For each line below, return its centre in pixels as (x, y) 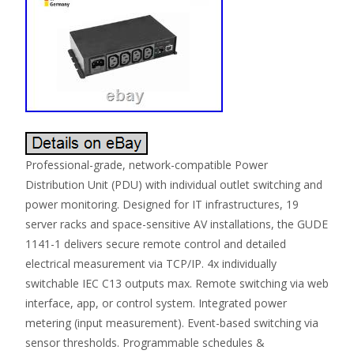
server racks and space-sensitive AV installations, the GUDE (177, 224)
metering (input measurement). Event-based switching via (172, 323)
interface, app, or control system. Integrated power (156, 303)
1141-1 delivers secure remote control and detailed (156, 244)
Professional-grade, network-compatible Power (147, 165)
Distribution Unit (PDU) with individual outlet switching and (174, 185)
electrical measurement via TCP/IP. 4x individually (151, 264)
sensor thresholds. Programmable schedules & (145, 343)
